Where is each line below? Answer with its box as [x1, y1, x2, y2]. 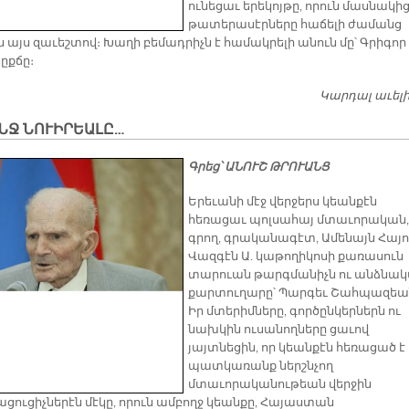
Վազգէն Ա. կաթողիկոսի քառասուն [188, 249, 404, 265]
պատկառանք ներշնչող [188, 359, 333, 374]
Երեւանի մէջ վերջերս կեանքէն [188, 194, 377, 210]
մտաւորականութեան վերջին [188, 377, 372, 393]
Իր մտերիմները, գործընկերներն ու [188, 304, 401, 320]
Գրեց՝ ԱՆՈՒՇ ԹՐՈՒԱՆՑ [188, 160, 330, 175]
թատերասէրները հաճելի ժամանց [188, 17, 402, 33]
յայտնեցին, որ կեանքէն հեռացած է [188, 341, 405, 356]
